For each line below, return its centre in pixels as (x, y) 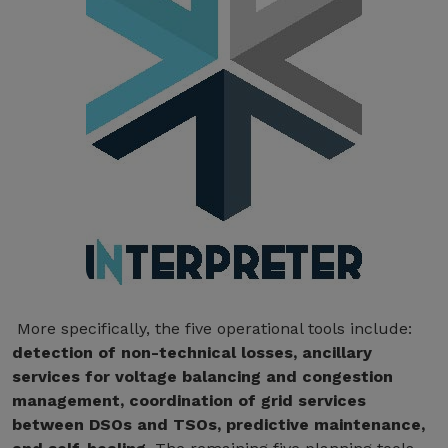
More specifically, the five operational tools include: (212, 328)
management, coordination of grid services (189, 400)
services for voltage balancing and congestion (202, 376)
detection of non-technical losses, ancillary (192, 352)
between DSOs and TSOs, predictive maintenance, (218, 424)
